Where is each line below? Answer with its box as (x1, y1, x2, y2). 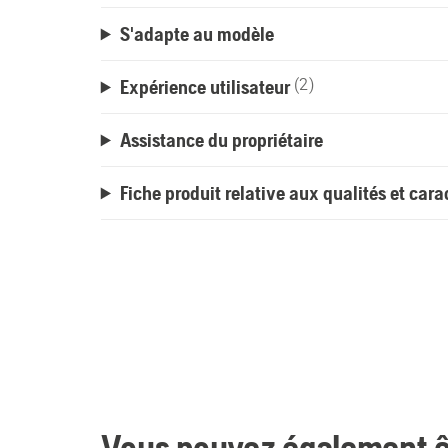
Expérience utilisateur (119, 75, 290, 99)
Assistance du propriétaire (119, 128, 323, 152)
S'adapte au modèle (119, 22, 274, 46)
